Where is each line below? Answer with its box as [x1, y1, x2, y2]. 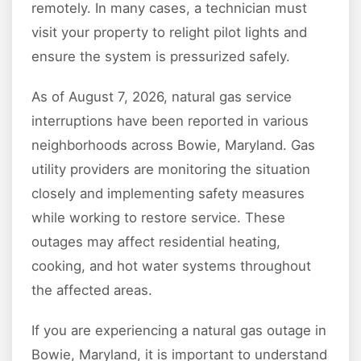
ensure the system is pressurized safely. [31, 48, 290, 64]
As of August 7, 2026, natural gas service [31, 88, 292, 105]
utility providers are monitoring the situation [31, 160, 310, 177]
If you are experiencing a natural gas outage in [31, 322, 326, 338]
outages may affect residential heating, [31, 233, 280, 250]
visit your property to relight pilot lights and [31, 23, 307, 40]
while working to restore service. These [31, 209, 285, 226]
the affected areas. [31, 281, 152, 298]
